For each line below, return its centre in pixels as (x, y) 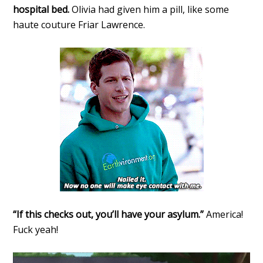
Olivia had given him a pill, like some (149, 10)
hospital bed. (41, 10)
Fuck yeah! (36, 230)
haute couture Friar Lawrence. (79, 25)
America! (225, 215)
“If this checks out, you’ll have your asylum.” (110, 215)
